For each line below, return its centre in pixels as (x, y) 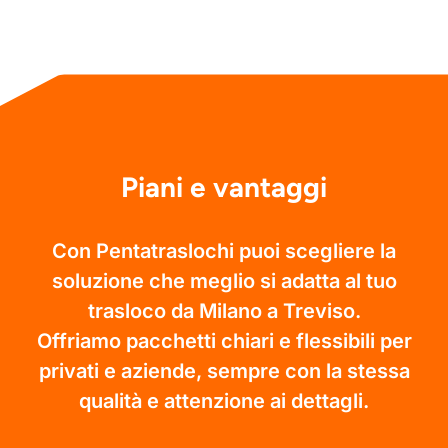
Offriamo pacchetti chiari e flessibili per (224, 340)
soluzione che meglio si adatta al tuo (224, 280)
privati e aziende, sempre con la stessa (224, 370)
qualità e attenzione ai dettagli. (224, 400)
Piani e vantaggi (224, 186)
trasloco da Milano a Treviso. (224, 310)
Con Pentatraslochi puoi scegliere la (224, 250)
